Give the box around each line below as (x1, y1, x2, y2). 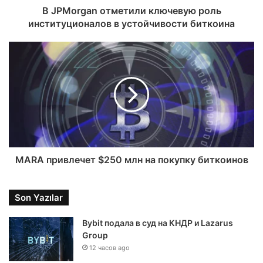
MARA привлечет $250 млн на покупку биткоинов (15, 154, 248, 166)
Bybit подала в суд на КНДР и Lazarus (82, 218, 233, 228)
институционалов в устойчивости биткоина (28, 18, 235, 29)
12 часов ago (89, 244, 130, 252)
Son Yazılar (15, 192, 63, 203)
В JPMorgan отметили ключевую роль (42, 5, 221, 16)
